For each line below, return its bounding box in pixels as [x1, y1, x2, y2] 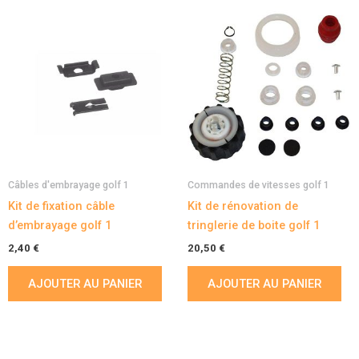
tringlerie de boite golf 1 [188, 218, 320, 233]
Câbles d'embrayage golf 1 [8, 179, 129, 192]
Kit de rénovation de [188, 199, 298, 214]
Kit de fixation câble [8, 199, 115, 214]
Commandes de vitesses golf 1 [188, 179, 329, 192]
